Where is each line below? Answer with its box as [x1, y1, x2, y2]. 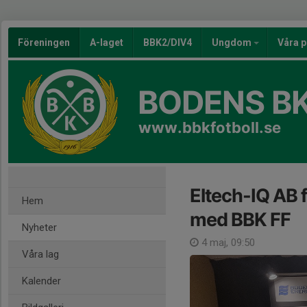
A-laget [90, 37, 123, 48]
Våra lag [22, 248, 59, 260]
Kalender [22, 275, 61, 287]
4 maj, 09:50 [199, 236, 255, 249]
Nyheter [22, 221, 57, 234]
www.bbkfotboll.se [138, 119, 281, 136]
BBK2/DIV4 [143, 37, 192, 48]
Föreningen [18, 37, 70, 48]
